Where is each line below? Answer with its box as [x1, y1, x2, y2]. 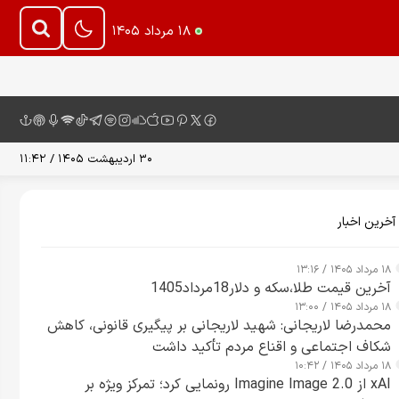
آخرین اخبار [338, 213, 395, 232]
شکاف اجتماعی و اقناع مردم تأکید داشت [152, 337, 391, 359]
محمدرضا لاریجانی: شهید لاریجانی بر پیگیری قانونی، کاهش [47, 315, 391, 338]
